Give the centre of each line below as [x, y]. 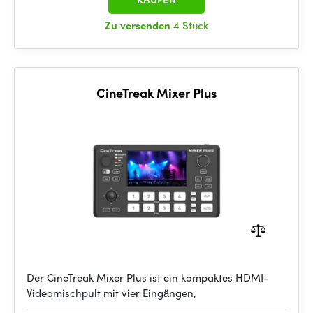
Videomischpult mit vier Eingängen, [111, 293]
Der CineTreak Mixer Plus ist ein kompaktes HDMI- [147, 277]
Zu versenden [139, 25]
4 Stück [191, 25]
